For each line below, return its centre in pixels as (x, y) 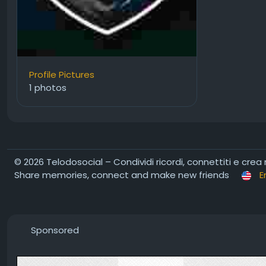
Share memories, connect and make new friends (122, 175)
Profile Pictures (62, 75)
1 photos (48, 88)
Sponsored (55, 230)
